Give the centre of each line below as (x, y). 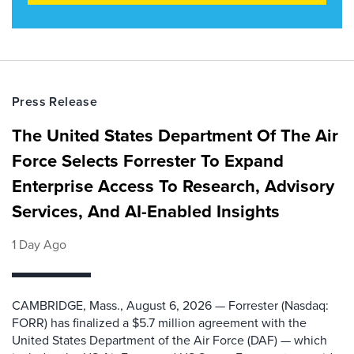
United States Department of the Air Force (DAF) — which (169, 340)
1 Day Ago (39, 245)
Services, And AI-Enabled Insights (146, 211)
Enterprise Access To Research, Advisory (173, 186)
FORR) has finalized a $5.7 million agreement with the (159, 323)
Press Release (55, 102)
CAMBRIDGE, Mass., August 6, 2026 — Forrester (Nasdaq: (170, 305)
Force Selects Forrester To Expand (148, 161)
